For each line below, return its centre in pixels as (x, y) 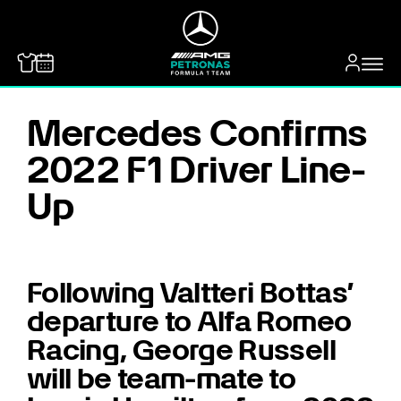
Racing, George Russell (181, 350)
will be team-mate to (162, 378)
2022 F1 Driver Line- (196, 170)
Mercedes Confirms (197, 133)
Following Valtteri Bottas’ (191, 292)
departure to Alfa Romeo (189, 321)
